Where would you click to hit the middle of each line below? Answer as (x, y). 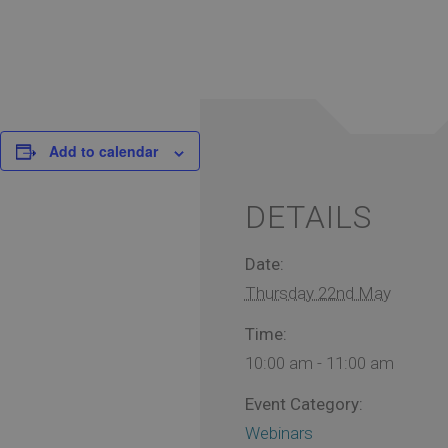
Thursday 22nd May (317, 293)
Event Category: (303, 404)
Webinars (278, 433)
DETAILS (308, 217)
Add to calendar (103, 151)
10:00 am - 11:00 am (319, 363)
